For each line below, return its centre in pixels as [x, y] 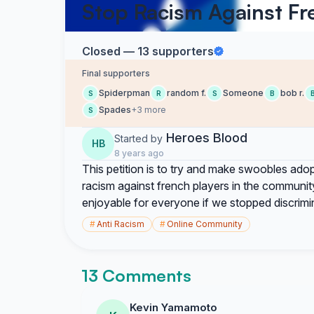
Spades [115, 110]
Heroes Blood [207, 138]
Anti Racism [121, 224]
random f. [186, 93]
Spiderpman [124, 93]
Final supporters [116, 73]
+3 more [149, 110]
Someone [243, 93]
